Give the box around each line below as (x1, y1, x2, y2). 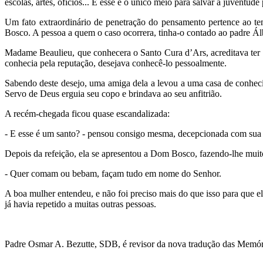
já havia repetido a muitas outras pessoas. (5, 198, 156, 209)
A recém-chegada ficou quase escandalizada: (5, 108, 170, 119)
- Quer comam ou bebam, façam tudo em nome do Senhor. (5, 168, 224, 178)
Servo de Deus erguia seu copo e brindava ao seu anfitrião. (5, 88, 222, 99)
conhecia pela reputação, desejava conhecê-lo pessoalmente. (5, 58, 227, 68)
